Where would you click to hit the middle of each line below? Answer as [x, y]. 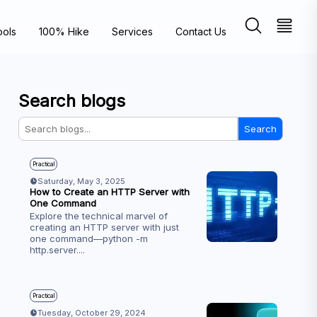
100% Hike [64, 31]
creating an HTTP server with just [104, 227]
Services [132, 31]
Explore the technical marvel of [98, 216]
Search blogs [71, 101]
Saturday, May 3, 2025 [81, 181]
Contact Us [201, 31]
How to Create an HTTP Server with [109, 192]
